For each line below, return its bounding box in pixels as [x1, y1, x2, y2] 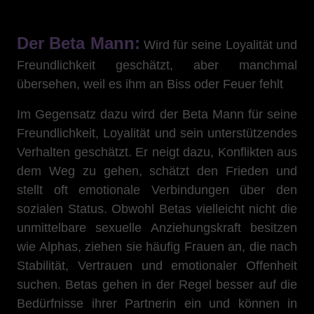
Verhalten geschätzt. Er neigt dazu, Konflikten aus [17, 145, 297, 159]
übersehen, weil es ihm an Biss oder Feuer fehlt [17, 77, 283, 91]
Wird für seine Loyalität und [139, 38, 298, 52]
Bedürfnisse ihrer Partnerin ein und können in [17, 296, 297, 310]
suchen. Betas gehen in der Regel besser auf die [17, 278, 297, 292]
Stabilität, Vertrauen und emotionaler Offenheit [17, 259, 297, 273]
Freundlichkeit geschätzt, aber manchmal [17, 58, 297, 72]
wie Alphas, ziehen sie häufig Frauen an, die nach [17, 240, 297, 254]
